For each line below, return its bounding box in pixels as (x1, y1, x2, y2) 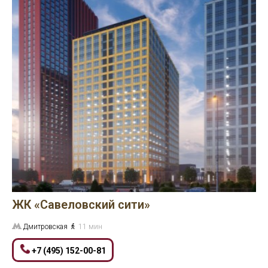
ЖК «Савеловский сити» (12, 197, 150, 212)
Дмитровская (23, 223, 69, 231)
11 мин (75, 223, 106, 231)
